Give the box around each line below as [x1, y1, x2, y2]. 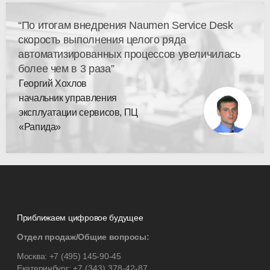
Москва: [17, 251, 49, 261]
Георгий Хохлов [19, 78, 87, 89]
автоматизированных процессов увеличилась [18, 48, 240, 60]
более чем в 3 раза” [18, 63, 115, 75]
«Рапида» [19, 122, 61, 132]
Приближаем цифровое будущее [17, 213, 143, 222]
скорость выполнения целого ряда [18, 34, 186, 46]
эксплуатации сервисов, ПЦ [19, 107, 138, 118]
